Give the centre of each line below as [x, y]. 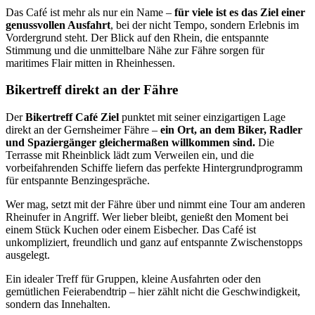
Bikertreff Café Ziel [72, 117]
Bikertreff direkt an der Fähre [92, 90]
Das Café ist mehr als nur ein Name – [90, 12]
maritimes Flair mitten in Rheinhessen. [90, 63]
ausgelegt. [28, 255]
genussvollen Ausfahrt [58, 25]
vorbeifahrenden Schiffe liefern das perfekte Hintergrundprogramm [154, 168]
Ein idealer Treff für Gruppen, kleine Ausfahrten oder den [133, 279]
